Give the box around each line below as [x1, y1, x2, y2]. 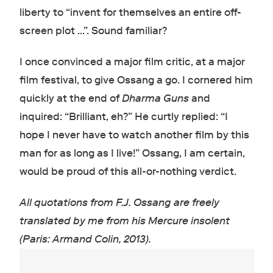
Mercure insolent [147, 214, 230, 228]
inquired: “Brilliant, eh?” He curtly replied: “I [19, 110, 228, 124]
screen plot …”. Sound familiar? [19, 24, 169, 38]
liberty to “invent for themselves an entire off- [19, 6, 241, 19]
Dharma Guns [121, 92, 189, 105]
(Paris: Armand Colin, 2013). [19, 233, 151, 246]
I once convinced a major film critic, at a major [19, 55, 245, 69]
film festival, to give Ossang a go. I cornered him [19, 74, 253, 87]
